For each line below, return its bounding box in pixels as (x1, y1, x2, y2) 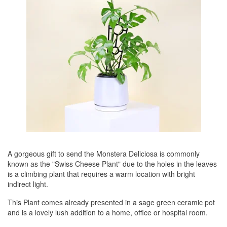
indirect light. (8, 179, 48, 189)
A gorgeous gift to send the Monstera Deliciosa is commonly (8, 148, 200, 159)
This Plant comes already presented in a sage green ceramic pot (8, 197, 215, 207)
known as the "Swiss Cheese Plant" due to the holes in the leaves (8, 159, 217, 169)
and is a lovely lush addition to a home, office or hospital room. (8, 207, 208, 217)
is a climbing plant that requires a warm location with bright (8, 169, 195, 179)
